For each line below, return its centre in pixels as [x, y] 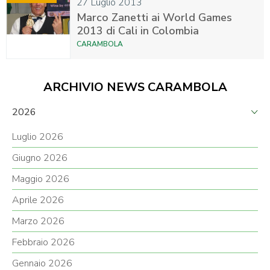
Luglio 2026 [38, 137]
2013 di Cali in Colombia [138, 31]
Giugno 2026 [40, 158]
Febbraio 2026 [43, 243]
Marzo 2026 [38, 221]
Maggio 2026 [41, 179]
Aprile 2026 [38, 200]
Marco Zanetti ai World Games [154, 18]
